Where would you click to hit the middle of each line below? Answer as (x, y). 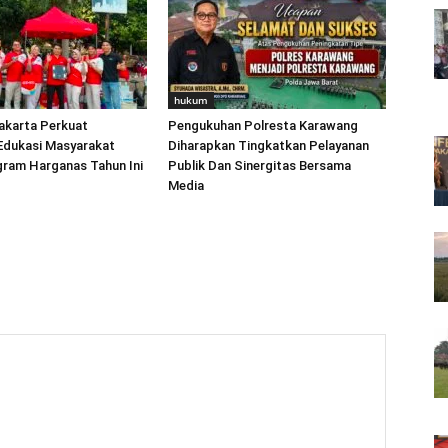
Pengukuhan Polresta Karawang (263, 125)
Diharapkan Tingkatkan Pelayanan (268, 145)
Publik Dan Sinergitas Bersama (259, 165)
